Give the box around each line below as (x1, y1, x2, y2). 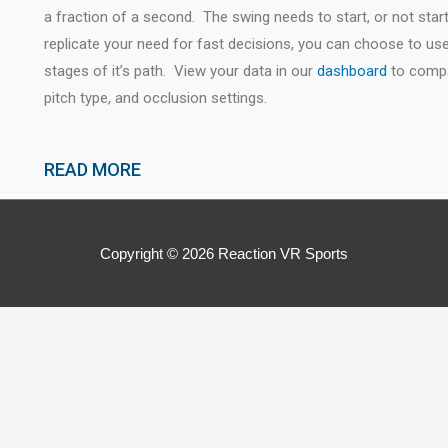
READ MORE (43, 159, 141, 180)
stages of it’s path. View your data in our (43, 62, 317, 80)
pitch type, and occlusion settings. (43, 89, 267, 107)
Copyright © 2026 (100, 244, 218, 262)
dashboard (316, 62, 387, 80)
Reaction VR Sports (218, 244, 348, 262)
